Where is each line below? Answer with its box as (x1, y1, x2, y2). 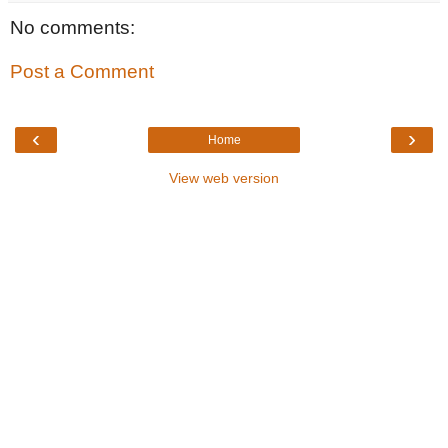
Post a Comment (10, 61, 154, 82)
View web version (169, 170, 279, 187)
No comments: (10, 17, 135, 39)
